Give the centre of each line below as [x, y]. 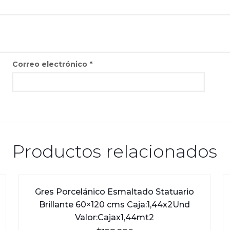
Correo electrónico [51, 64]
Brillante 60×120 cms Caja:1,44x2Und [115, 204]
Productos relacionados [115, 151]
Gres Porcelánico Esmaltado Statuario [115, 191]
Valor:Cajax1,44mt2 [115, 217]
